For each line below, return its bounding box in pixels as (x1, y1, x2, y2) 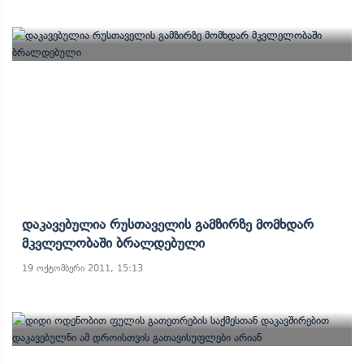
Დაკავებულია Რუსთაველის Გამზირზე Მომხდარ (22, 216, 314, 232)
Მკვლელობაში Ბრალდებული (22, 235, 205, 251)
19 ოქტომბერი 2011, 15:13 (22, 262, 143, 274)
